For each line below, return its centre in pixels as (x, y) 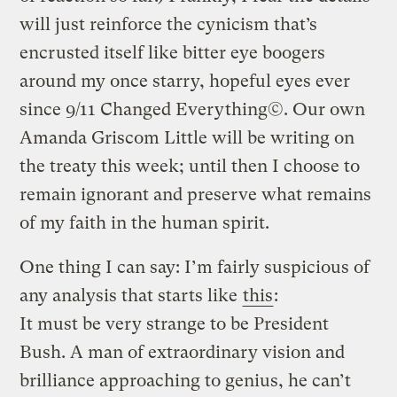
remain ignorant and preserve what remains (196, 194)
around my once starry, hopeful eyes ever (185, 81)
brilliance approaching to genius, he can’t (186, 380)
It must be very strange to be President (175, 323)
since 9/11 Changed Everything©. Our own (193, 109)
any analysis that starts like (131, 295)
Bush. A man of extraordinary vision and (183, 352)
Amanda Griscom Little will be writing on (187, 137)
